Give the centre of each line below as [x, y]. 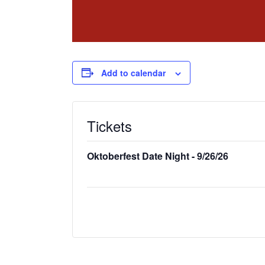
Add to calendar [133, 72]
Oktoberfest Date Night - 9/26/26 [158, 156]
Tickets [109, 125]
